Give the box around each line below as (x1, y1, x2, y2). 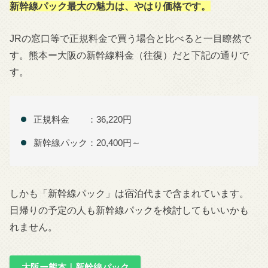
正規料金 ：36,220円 (33, 114, 132, 125)
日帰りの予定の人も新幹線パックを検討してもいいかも (10, 204, 249, 215)
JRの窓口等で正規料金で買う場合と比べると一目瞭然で (10, 33, 252, 44)
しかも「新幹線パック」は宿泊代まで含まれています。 (10, 187, 249, 199)
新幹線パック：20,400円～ (33, 137, 141, 148)
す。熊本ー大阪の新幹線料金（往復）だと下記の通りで (10, 50, 249, 61)
